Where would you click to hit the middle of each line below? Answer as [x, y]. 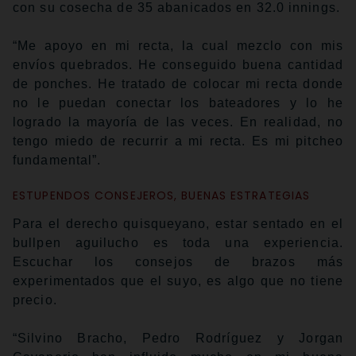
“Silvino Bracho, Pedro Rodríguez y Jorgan [178, 339]
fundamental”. [57, 161]
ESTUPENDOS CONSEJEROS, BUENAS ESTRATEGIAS [162, 196]
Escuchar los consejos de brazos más [178, 262]
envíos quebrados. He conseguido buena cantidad [178, 65]
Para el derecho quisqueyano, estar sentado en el [178, 224]
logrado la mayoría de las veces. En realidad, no [178, 122]
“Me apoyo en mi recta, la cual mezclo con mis [178, 46]
